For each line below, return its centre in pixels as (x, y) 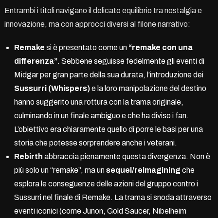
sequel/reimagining (143, 170)
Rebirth (28, 156)
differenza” (36, 61)
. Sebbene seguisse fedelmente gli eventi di (131, 61)
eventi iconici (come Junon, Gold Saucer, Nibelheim (100, 211)
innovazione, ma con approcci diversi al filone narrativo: (97, 24)
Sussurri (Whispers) (52, 88)
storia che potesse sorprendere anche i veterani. (95, 143)
